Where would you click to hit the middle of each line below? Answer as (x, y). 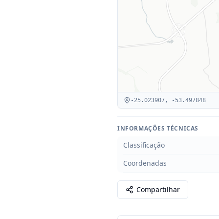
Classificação (144, 145)
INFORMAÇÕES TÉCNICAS (158, 128)
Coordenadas (145, 163)
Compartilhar (158, 189)
